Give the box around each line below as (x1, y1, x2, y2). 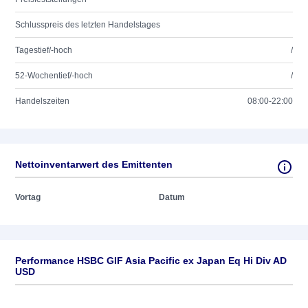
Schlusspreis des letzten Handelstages (15, 20, 160, 30)
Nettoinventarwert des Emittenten (15, 159, 173, 170)
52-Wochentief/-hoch (15, 71, 93, 80)
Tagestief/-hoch (15, 45, 72, 55)
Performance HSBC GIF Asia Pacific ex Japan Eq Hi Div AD (15, 255, 287, 266)
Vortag (15, 192, 41, 202)
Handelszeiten (15, 96, 69, 106)
